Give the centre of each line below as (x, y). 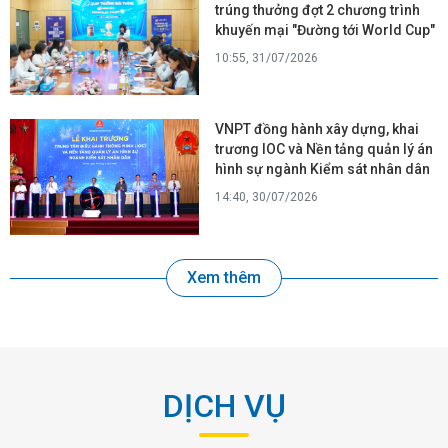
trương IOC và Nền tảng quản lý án (324, 149)
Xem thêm (224, 277)
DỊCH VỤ (224, 405)
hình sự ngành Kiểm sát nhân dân (323, 169)
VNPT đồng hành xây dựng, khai (317, 129)
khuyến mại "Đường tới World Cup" (325, 29)
